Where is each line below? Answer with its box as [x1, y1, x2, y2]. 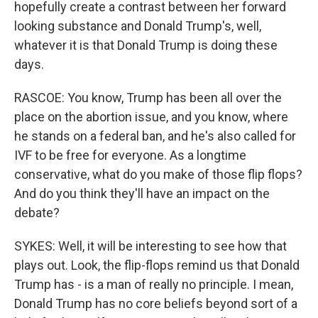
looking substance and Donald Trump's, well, [14, 18, 261, 33]
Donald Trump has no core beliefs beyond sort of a [14, 296, 297, 311]
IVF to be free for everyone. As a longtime [14, 148, 246, 163]
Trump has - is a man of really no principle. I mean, [14, 277, 293, 292]
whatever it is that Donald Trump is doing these [14, 38, 278, 53]
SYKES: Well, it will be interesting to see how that [14, 238, 287, 253]
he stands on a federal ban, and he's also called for [14, 128, 296, 143]
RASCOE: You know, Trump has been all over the [14, 90, 282, 105]
